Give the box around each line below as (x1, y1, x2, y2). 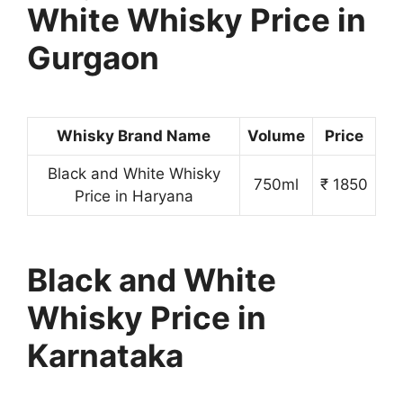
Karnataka (27, 336, 184, 374)
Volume (247, 126, 305, 145)
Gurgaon (27, 38, 159, 76)
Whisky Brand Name (57, 126, 210, 145)
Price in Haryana (74, 186, 193, 205)
